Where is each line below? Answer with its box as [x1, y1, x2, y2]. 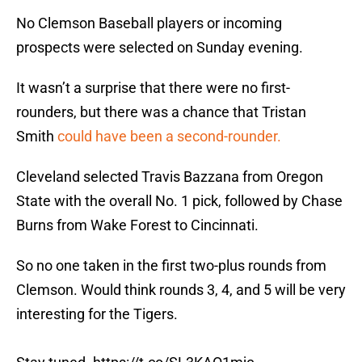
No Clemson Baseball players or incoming [16, 15, 282, 32]
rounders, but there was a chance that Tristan [16, 103, 306, 121]
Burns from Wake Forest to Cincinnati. [16, 217, 259, 234]
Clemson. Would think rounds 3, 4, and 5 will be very [16, 281, 346, 299]
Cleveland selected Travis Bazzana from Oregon [16, 168, 323, 186]
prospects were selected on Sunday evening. [16, 39, 303, 57]
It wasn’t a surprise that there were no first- [16, 79, 290, 97]
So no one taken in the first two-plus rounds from [16, 257, 326, 275]
